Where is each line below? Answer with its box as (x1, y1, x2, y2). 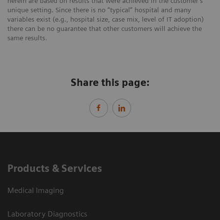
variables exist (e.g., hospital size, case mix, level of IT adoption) (7, 15, 204, 23)
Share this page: (71, 76, 149, 88)
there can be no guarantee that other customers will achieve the (7, 24, 202, 32)
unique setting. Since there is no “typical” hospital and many (7, 5, 191, 14)
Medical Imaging (7, 185, 64, 195)
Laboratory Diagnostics (7, 209, 87, 219)
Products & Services (7, 162, 102, 174)
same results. (7, 33, 47, 42)
